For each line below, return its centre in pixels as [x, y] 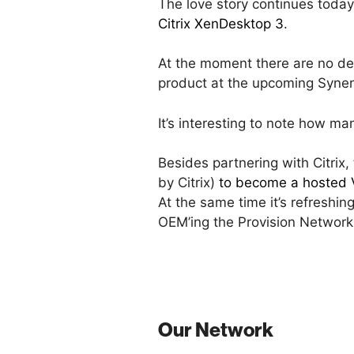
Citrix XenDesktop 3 [221, 23]
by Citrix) [188, 183]
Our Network [216, 330]
